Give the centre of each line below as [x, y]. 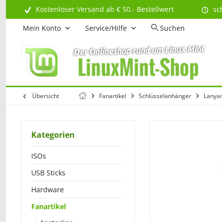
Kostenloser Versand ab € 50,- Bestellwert [105, 9]
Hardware [48, 190]
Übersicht [46, 96]
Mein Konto [42, 28]
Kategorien [53, 135]
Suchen [172, 28]
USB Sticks [48, 173]
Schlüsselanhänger [165, 96]
